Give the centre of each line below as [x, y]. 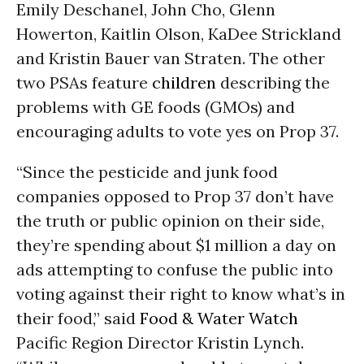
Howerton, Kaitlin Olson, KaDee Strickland [179, 34]
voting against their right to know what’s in [181, 294]
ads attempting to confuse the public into [175, 269]
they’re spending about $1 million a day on [176, 245]
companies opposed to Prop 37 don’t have [175, 196]
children [184, 82]
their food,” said [78, 318]
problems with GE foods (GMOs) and [156, 107]
